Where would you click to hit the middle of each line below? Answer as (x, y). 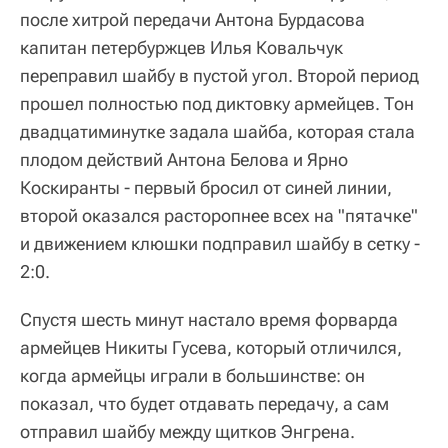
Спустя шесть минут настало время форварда (209, 320)
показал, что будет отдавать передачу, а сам (204, 404)
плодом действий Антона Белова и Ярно (184, 160)
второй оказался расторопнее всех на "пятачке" (219, 216)
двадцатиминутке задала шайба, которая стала (217, 132)
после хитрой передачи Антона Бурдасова (192, 20)
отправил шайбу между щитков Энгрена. (187, 432)
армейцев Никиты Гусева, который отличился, (211, 348)
